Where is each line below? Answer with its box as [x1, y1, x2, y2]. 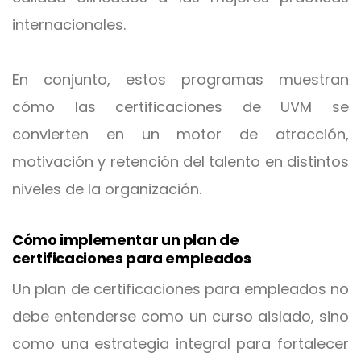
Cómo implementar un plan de [12, 230, 239, 250]
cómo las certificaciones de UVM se [12, 97, 349, 117]
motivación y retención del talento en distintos [12, 151, 349, 172]
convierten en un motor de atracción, [12, 124, 349, 144]
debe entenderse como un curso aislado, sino [12, 306, 349, 326]
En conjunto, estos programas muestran [12, 69, 349, 89]
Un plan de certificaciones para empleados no [12, 279, 349, 299]
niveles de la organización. [12, 179, 201, 199]
